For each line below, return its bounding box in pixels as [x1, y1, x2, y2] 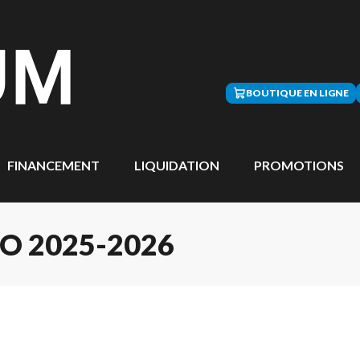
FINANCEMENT [7, 157, 100, 173]
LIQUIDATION [134, 157, 219, 173]
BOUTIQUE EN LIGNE [246, 87, 349, 99]
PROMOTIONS [254, 157, 344, 173]
